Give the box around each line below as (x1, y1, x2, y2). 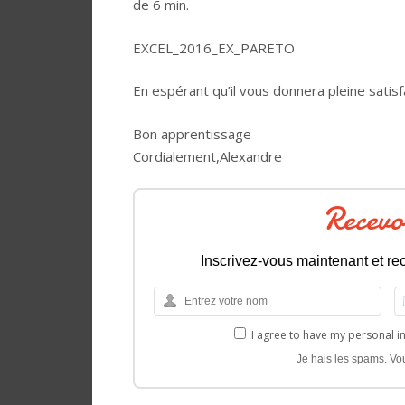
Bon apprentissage (133, 124, 251, 143)
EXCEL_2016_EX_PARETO (133, 38, 295, 57)
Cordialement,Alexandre (133, 146, 282, 165)
